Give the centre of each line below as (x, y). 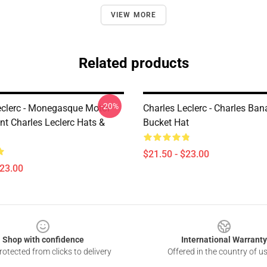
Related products (133, 63)
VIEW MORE (133, 15)
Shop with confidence (43, 240)
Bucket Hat (166, 122)
